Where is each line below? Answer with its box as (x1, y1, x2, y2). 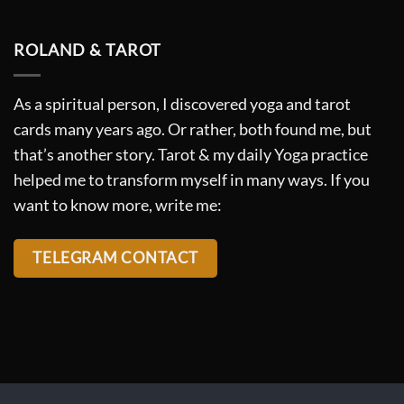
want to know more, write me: (14, 196, 222, 216)
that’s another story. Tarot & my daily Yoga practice (14, 145, 368, 165)
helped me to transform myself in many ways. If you (14, 170, 370, 190)
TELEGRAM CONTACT (32, 248, 198, 268)
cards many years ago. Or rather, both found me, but (14, 120, 372, 140)
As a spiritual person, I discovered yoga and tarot (14, 95, 351, 115)
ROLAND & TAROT (14, 41, 162, 60)
